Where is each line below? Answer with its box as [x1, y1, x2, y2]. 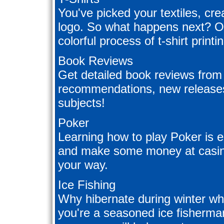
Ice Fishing [58, 178, 115, 192]
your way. [58, 158, 108, 172]
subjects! [58, 96, 105, 110]
